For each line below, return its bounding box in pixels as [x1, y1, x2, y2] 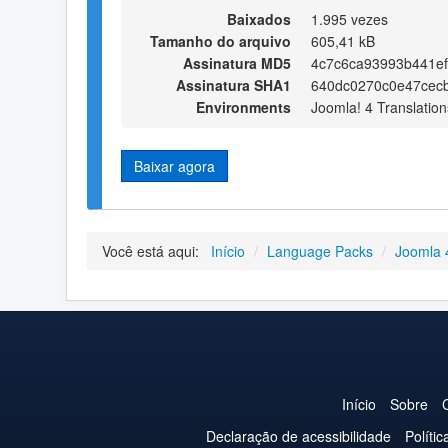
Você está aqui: [102, 241, 207, 262]
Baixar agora [134, 155, 215, 176]
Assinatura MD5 [183, 52, 291, 73]
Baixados [227, 8, 291, 29]
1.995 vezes [311, 8, 388, 29]
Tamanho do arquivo [150, 30, 291, 51]
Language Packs [267, 241, 373, 262]
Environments [196, 96, 291, 117]
